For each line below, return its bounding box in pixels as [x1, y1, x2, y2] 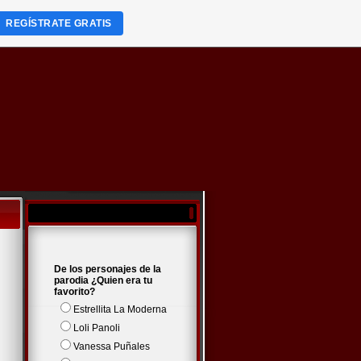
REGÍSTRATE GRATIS [6, 18, 112, 29]
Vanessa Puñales [73, 341, 150, 352]
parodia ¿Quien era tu [53, 275, 152, 286]
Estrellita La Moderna [73, 304, 167, 315]
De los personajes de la [53, 263, 161, 275]
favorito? [53, 286, 95, 297]
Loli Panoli [73, 322, 120, 334]
